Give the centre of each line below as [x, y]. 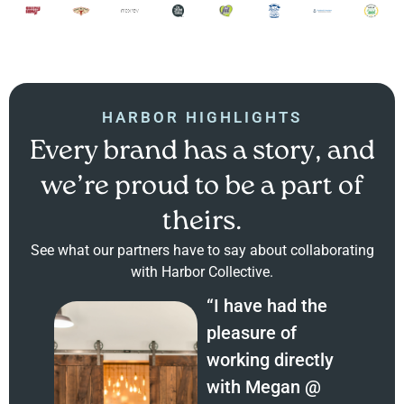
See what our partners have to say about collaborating [202, 251]
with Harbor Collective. [202, 272]
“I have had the [267, 306]
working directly [271, 360]
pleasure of [252, 333]
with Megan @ [264, 387]
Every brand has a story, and [202, 152]
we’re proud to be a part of [202, 188]
